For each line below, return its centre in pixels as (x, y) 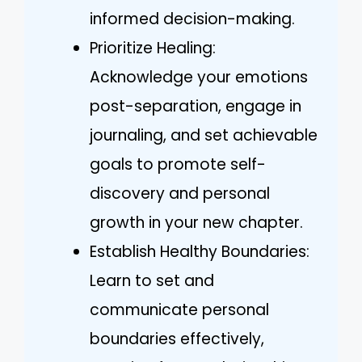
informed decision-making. (192, 19)
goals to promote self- (178, 164)
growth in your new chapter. (196, 222)
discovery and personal (180, 193)
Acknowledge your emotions (199, 77)
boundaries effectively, (177, 339)
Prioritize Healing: (153, 48)
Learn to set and (152, 280)
